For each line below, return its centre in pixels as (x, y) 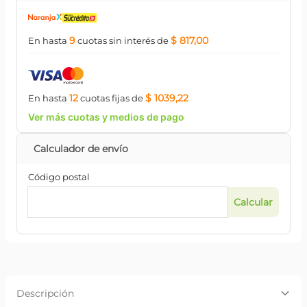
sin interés (131, 40)
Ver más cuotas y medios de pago (106, 117)
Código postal (59, 177)
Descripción (45, 293)
